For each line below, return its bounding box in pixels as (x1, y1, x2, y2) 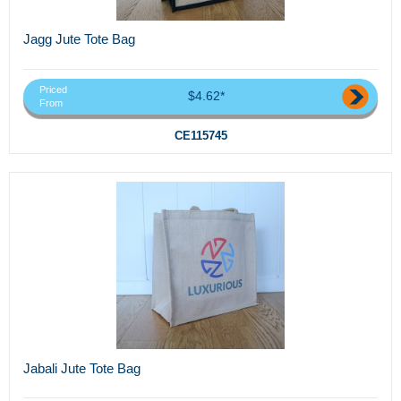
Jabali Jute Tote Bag (23, 360, 141, 376)
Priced (39, 83, 67, 95)
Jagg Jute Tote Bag (23, 31, 135, 47)
